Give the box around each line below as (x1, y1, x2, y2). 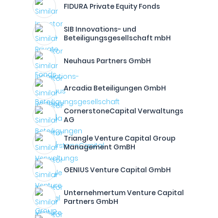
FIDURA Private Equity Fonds (64, 1, 160, 11)
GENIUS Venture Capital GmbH (64, 165, 171, 175)
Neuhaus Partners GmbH (64, 56, 151, 66)
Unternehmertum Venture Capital (64, 188, 184, 198)
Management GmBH (64, 142, 135, 152)
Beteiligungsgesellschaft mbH (64, 33, 171, 43)
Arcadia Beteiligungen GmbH (64, 83, 166, 93)
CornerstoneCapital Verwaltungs (64, 106, 183, 116)
